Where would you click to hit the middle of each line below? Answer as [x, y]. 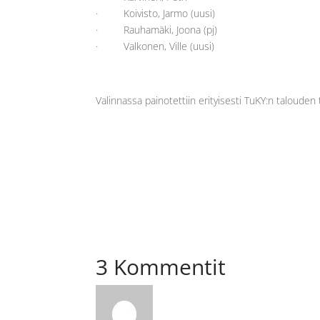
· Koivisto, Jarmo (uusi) [156, 13]
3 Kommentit [161, 266]
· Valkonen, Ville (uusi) [155, 46]
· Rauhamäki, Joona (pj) [157, 30]
